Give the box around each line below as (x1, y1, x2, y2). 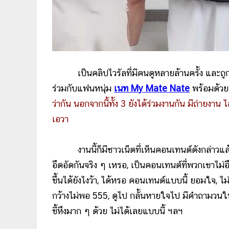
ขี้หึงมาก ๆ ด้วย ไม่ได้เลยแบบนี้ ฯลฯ (52, 205, 183, 217)
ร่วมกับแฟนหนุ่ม (52, 83, 114, 94)
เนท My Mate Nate (114, 83, 190, 94)
